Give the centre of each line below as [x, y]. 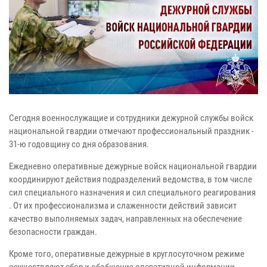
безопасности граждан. [53, 232]
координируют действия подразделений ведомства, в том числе [131, 179]
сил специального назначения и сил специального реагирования [132, 192]
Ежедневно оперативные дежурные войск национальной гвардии [133, 166]
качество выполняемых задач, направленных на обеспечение [125, 218]
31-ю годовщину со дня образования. [79, 144]
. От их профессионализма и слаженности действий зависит [123, 205]
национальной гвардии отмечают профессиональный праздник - [131, 131]
